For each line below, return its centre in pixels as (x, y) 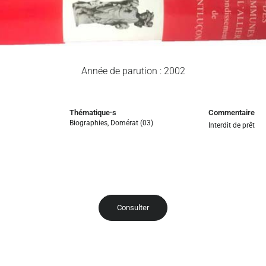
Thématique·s (93, 112)
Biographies (89, 123)
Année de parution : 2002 (133, 71)
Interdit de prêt (231, 125)
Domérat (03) (132, 123)
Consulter (133, 207)
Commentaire (231, 112)
